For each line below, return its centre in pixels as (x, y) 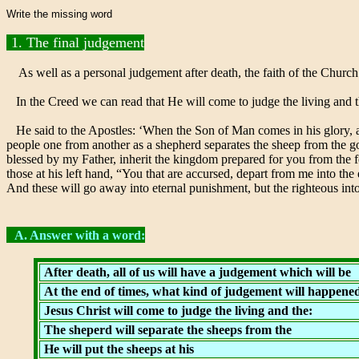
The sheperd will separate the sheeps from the (166, 330)
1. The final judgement (78, 42)
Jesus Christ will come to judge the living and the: (176, 311)
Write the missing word (59, 14)
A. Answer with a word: (80, 235)
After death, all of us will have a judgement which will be (197, 272)
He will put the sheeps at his (117, 349)
